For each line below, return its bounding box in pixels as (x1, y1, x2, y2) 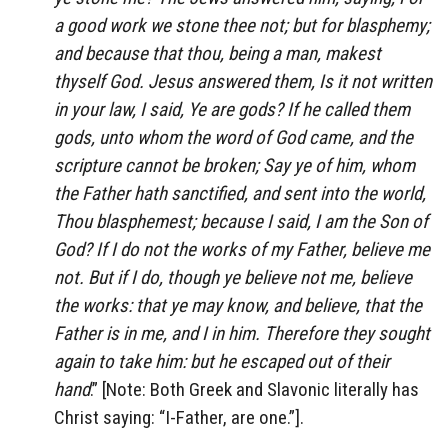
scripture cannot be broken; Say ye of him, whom (54, 153, 415, 177)
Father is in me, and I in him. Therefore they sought (54, 321, 430, 345)
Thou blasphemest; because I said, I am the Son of (54, 209, 428, 233)
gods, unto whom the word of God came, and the (54, 125, 413, 149)
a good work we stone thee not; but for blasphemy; (54, 13, 430, 37)
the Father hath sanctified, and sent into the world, (54, 181, 426, 205)
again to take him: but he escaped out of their (54, 349, 390, 373)
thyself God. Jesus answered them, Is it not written (54, 69, 432, 93)
